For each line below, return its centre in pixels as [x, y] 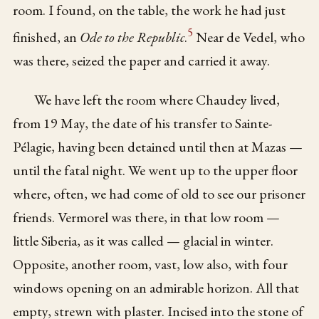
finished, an [47, 37]
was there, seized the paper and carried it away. [142, 60]
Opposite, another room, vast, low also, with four [151, 264]
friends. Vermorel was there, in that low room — [147, 217]
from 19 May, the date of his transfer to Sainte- [143, 123]
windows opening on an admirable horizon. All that [156, 287]
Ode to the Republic [132, 37]
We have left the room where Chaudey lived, [157, 99]
